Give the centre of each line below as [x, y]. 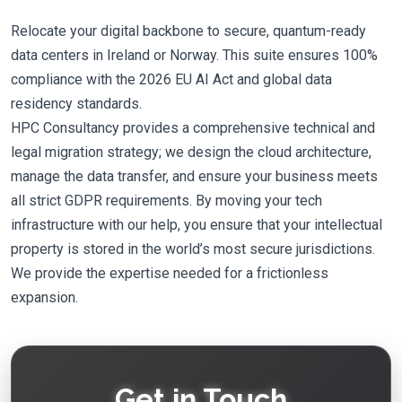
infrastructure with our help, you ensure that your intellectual [197, 225]
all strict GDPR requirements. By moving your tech [166, 201]
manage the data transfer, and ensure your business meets [194, 176]
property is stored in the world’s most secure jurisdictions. [193, 249]
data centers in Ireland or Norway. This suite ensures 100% [194, 55]
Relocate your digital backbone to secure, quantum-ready [188, 31]
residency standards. [76, 104]
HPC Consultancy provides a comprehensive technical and [193, 128]
